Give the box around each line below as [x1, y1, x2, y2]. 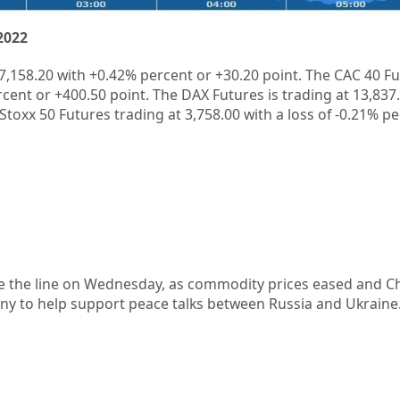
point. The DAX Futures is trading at [109, 85, 353, 105]
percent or [139, 65, 215, 86]
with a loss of [243, 104, 335, 125]
